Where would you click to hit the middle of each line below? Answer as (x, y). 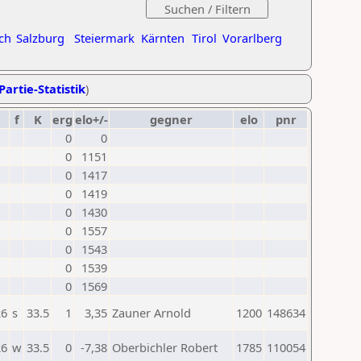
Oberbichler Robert (165, 347)
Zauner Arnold (151, 313)
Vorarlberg (252, 38)
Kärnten (163, 38)
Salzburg (40, 38)
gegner (171, 119)
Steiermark (104, 38)
